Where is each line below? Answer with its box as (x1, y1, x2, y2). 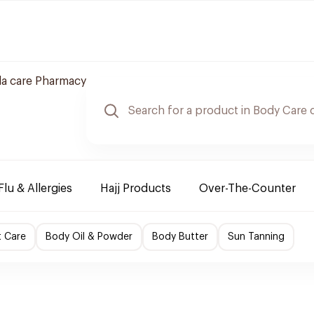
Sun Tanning (228, 232, 285, 242)
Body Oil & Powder (46, 232, 132, 242)
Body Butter (152, 232, 208, 242)
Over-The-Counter (199, 183, 296, 194)
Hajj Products (100, 183, 171, 194)
